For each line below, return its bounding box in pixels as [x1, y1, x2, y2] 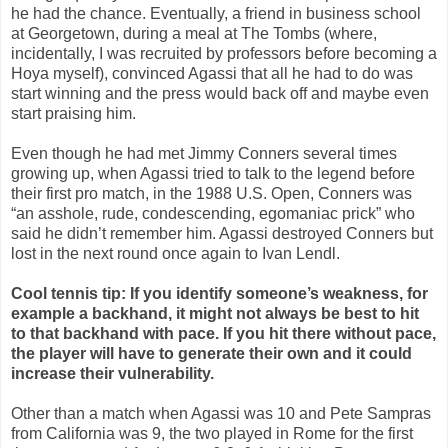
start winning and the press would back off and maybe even [11, 84, 429, 102]
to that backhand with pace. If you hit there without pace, [11, 324, 436, 342]
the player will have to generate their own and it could [11, 344, 412, 362]
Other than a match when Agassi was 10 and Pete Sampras [11, 404, 431, 422]
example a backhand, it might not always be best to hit [11, 304, 419, 322]
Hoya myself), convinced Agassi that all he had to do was [11, 64, 413, 82]
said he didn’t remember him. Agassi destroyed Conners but [11, 224, 433, 242]
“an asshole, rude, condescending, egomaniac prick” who [11, 204, 415, 222]
